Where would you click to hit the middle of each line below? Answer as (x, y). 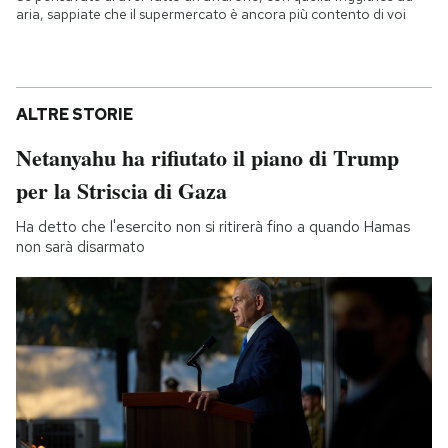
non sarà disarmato (80, 247)
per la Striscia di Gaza (121, 191)
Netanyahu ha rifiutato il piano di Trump (207, 158)
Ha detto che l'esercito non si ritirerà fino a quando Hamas (213, 227)
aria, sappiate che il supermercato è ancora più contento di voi (211, 14)
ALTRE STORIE (74, 115)
